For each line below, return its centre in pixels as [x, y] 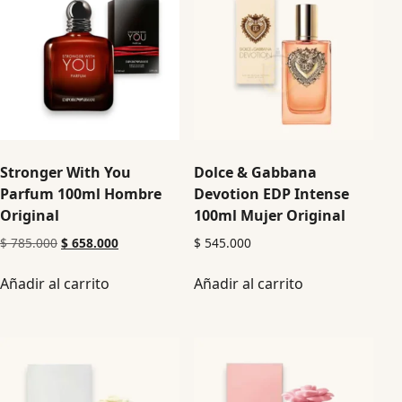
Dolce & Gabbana [256, 172]
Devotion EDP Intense [272, 193]
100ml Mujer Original [270, 215]
